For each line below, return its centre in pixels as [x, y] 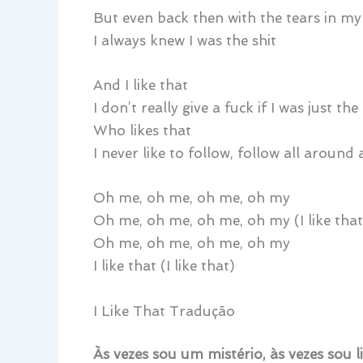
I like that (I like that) [164, 266]
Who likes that [142, 131]
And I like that [140, 85]
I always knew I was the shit [184, 41]
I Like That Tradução [164, 311]
